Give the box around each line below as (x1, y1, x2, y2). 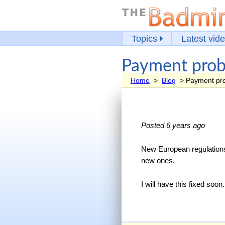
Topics (132, 33, 158, 44)
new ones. (141, 156, 175, 165)
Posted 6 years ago (141, 121, 205, 130)
